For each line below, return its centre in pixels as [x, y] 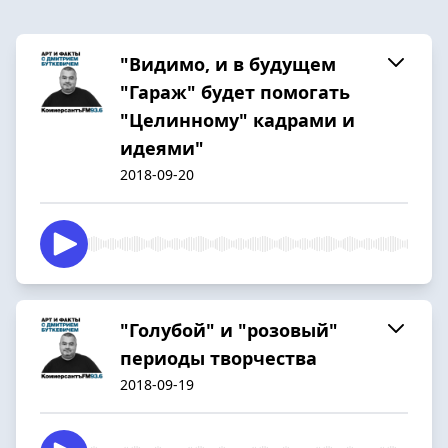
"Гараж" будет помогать [235, 91]
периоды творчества [218, 357]
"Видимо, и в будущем [228, 63]
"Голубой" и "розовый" [229, 329]
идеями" [162, 147]
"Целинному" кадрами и [237, 119]
